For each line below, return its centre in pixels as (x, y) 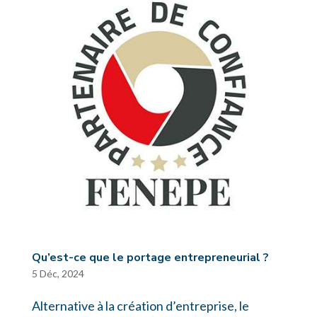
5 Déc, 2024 (58, 274)
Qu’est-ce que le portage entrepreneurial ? (150, 258)
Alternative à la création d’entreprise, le (140, 306)
